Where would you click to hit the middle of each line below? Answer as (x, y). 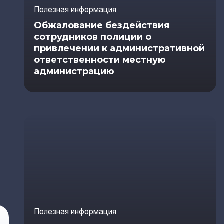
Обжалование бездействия (101, 25)
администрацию (74, 71)
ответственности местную (100, 60)
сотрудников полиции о (92, 37)
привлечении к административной (119, 48)
